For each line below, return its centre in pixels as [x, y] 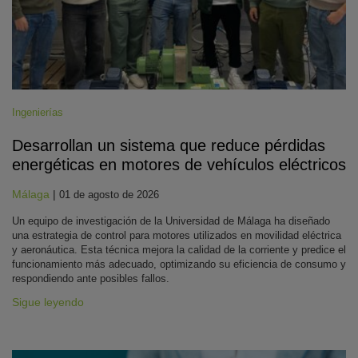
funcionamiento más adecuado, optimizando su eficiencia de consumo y [179, 264]
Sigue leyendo [48, 302]
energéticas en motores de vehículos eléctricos [179, 165]
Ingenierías [38, 112]
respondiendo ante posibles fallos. [91, 278]
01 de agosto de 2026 [109, 195]
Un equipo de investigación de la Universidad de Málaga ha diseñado [171, 221]
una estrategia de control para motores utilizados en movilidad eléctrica [177, 235]
